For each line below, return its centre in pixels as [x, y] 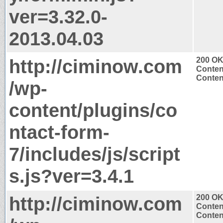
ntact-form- [59, 132]
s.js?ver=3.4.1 [71, 176]
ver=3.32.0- [58, 16]
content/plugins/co [93, 110]
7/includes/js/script [95, 154]
